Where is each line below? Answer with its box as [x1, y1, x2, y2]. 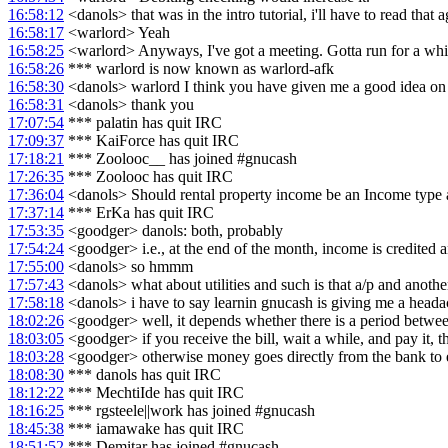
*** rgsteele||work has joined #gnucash [64, 402, 315, 420]
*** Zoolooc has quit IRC [64, 168, 233, 186]
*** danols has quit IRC [64, 366, 221, 384]
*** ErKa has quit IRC [64, 204, 214, 222]
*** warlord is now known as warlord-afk [64, 60, 334, 78]
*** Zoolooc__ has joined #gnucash [64, 150, 297, 168]
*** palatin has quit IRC [64, 114, 222, 132]
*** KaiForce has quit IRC [64, 132, 239, 150]
